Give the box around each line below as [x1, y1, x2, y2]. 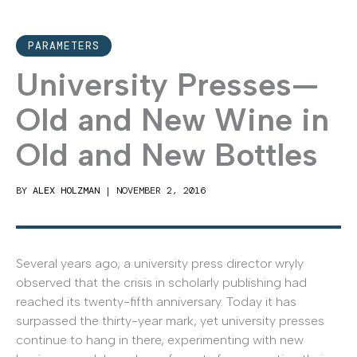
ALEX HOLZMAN [33, 183, 100, 197]
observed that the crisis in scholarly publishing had [16, 274, 307, 290]
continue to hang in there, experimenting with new [16, 331, 304, 347]
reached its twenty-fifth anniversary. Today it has [16, 293, 296, 309]
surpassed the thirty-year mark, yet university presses [16, 312, 324, 328]
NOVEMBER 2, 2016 [116, 183, 206, 197]
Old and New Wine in [16, 100, 329, 139]
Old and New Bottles [16, 135, 318, 174]
